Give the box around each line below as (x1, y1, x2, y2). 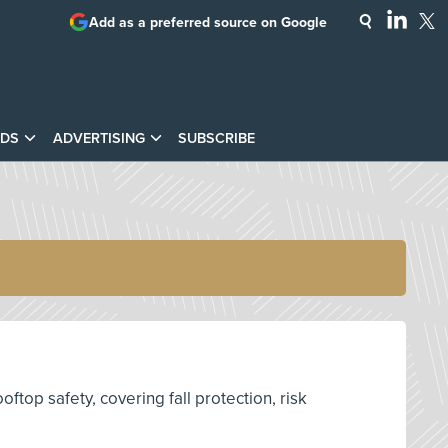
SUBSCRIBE (177, 129, 255, 147)
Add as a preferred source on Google (89, 13, 327, 31)
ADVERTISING (52, 129, 145, 147)
